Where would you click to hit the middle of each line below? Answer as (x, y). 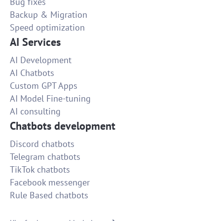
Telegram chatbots (45, 157)
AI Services (35, 42)
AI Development (41, 60)
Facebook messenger (50, 183)
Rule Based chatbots (49, 195)
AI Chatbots (32, 73)
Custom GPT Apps (44, 86)
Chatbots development (63, 126)
